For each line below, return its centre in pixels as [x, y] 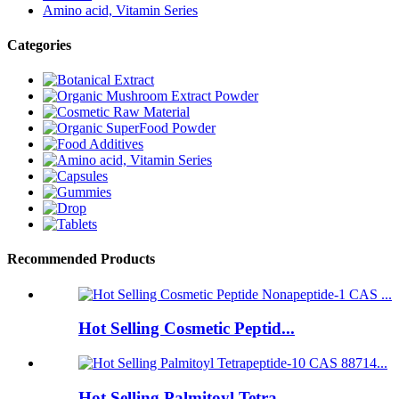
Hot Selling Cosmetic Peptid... [187, 329]
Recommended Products [81, 259]
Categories [39, 45]
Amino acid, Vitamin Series [120, 10]
